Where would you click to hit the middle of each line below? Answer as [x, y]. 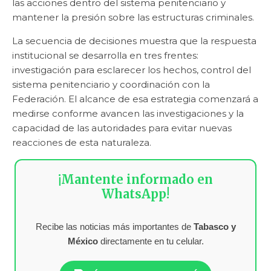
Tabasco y [214, 226]
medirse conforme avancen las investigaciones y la [128, 113]
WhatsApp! [135, 194]
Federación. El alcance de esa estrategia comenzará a [135, 99]
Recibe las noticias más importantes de [114, 226]
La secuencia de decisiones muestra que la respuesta [134, 41]
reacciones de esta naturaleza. [82, 142]
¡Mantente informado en [135, 179]
